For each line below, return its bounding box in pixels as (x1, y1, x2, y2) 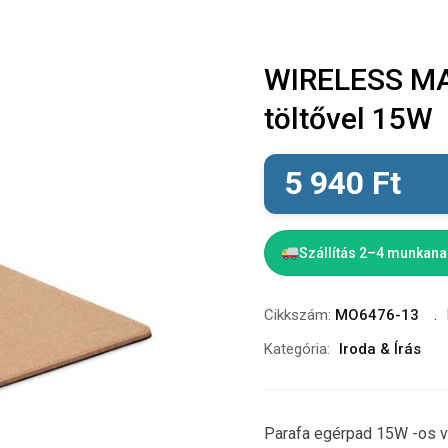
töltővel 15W (264, 101, 433, 136)
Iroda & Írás (339, 340, 421, 358)
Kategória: (264, 340, 330, 358)
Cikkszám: (264, 306, 335, 324)
